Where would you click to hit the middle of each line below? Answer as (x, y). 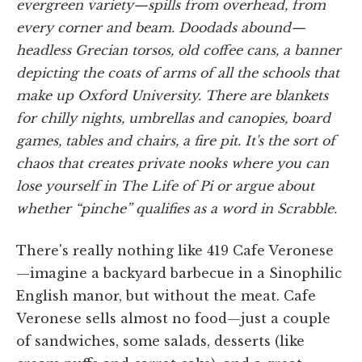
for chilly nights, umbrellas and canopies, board (173, 118)
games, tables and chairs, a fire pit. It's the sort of (176, 140)
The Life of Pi (166, 185)
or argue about (263, 185)
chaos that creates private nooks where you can (173, 163)
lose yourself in (68, 185)
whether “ (48, 208)
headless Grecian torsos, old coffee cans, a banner (179, 50)
